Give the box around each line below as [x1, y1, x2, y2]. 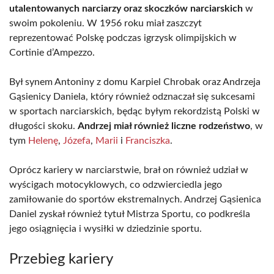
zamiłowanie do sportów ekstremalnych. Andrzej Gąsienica [9, 194, 261, 204]
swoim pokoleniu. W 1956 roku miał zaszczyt [9, 18, 202, 28]
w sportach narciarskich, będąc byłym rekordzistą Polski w [9, 106, 260, 116]
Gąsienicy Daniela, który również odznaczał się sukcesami [9, 92, 255, 102]
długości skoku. [9, 121, 78, 131]
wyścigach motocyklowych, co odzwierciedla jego [9, 180, 222, 190]
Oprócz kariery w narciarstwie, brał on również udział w [9, 165, 248, 175]
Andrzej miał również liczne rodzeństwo [78, 121, 250, 131]
